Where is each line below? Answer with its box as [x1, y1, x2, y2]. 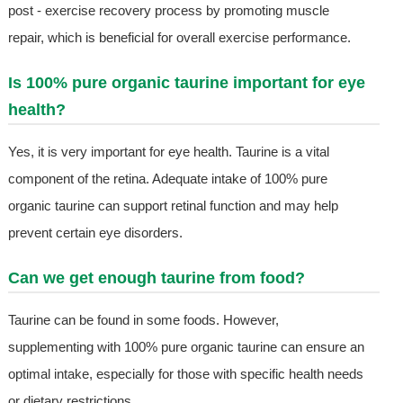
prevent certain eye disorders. [7, 225, 183, 241]
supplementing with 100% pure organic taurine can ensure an [7, 339, 364, 355]
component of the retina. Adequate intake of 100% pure [7, 171, 327, 187]
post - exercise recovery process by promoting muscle [7, 3, 329, 19]
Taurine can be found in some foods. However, [7, 312, 279, 328]
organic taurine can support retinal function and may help [7, 198, 338, 214]
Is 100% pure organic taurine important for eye [7, 74, 365, 93]
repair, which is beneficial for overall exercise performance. [7, 30, 351, 46]
